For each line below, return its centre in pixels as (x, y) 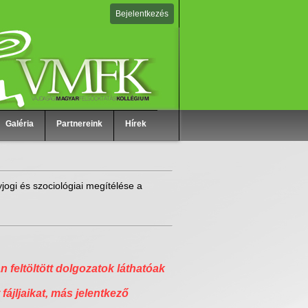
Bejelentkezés (142, 14)
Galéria (19, 124)
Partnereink (79, 124)
